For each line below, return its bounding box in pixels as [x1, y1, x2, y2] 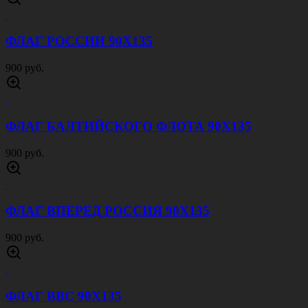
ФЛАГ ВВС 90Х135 [5, 288, 122, 303]
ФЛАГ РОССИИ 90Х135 [5, 34, 153, 49]
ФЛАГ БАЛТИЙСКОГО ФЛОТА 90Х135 [5, 118, 252, 133]
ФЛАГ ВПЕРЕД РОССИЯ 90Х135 [5, 203, 210, 219]
